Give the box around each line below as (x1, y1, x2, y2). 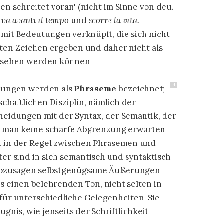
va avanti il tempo (1, 15, 69, 26)
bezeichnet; (116, 83, 165, 94)
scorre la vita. (87, 15, 139, 26)
